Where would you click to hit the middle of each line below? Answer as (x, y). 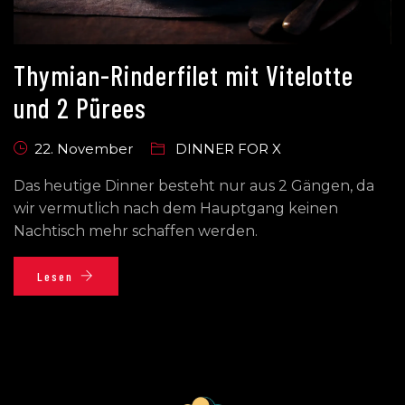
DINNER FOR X (228, 149)
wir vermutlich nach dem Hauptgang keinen (176, 209)
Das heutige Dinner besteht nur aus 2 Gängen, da (194, 186)
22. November (84, 149)
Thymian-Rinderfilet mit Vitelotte (184, 75)
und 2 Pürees (80, 108)
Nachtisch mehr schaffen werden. (136, 231)
